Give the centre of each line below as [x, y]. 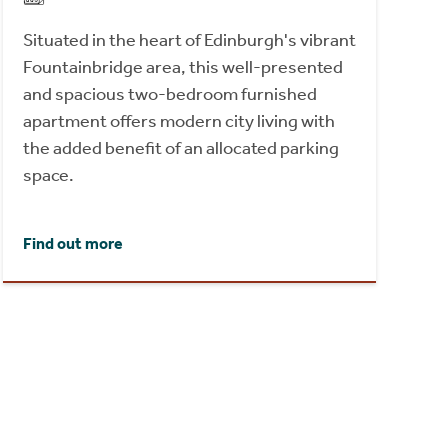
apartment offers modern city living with [178, 121]
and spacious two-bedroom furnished [169, 94]
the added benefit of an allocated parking [180, 148]
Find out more [72, 243]
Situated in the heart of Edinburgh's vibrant [189, 40]
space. [48, 175]
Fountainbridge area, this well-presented [182, 67]
